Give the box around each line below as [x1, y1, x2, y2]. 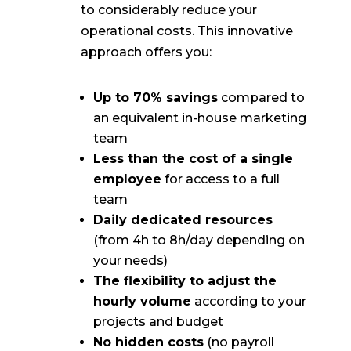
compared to [217, 89, 305, 105]
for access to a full [161, 171, 280, 186]
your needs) [92, 252, 168, 268]
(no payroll [203, 334, 274, 349]
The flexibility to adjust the [92, 273, 277, 288]
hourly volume [92, 293, 191, 309]
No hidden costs [92, 334, 204, 349]
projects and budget [92, 313, 223, 329]
